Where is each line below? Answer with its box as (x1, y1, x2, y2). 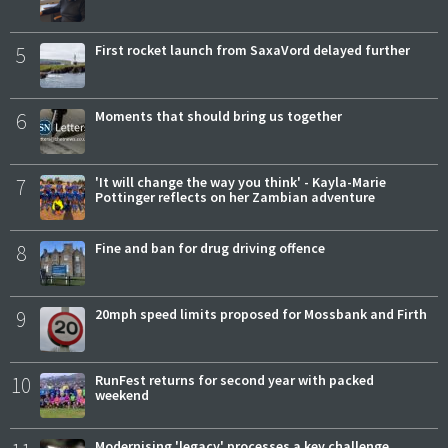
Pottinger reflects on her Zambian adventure (95, 188, 375, 207)
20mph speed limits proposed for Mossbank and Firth (95, 305, 427, 324)
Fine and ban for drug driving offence (95, 239, 325, 258)
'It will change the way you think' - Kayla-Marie (95, 173, 386, 192)
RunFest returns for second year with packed (95, 371, 374, 390)
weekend (95, 386, 149, 405)
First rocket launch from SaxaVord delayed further (95, 41, 410, 60)
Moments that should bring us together (95, 107, 342, 126)
